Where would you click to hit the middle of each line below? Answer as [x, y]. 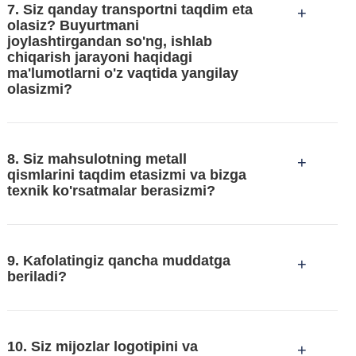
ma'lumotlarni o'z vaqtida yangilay [122, 73]
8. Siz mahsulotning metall [97, 159]
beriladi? [37, 277]
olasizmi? [39, 89]
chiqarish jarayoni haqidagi [99, 57]
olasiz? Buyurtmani [73, 25]
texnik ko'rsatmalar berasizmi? [111, 190]
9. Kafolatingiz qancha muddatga [118, 261]
